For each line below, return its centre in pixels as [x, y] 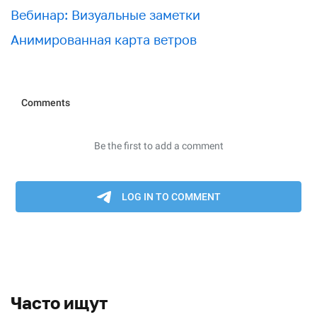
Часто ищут [59, 303]
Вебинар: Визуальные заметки [105, 15]
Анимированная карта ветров [104, 40]
